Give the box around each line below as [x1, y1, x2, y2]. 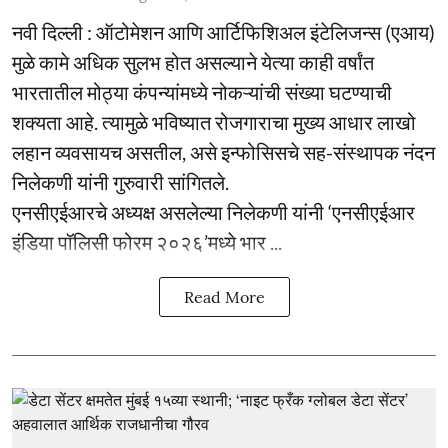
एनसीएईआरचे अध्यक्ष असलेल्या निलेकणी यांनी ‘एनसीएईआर [12, 200, 415, 224]
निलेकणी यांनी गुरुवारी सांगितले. [12, 170, 229, 194]
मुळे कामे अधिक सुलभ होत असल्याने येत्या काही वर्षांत [12, 50, 374, 74]
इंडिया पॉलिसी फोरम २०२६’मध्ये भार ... [12, 230, 282, 254]
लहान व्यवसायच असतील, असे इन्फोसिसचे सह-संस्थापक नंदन [12, 140, 435, 164]
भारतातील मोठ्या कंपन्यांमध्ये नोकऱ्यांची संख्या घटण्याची [12, 80, 392, 104]
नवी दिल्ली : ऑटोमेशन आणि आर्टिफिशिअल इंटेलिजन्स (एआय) [12, 20, 435, 44]
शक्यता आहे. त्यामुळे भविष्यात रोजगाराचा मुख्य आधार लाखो [12, 110, 416, 134]
